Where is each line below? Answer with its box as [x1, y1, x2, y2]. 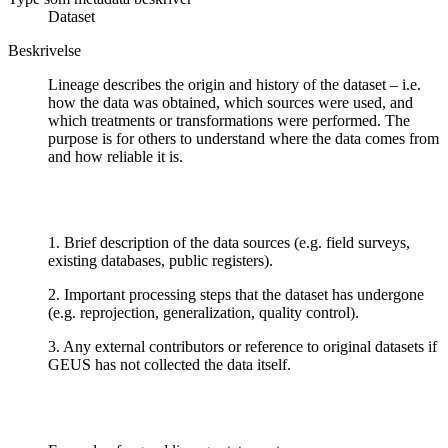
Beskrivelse [8, 41, 81, 59]
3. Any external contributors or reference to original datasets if [48, 337, 437, 355]
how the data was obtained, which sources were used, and [48, 93, 413, 111]
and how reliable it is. [48, 147, 183, 165]
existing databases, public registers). [48, 251, 273, 269]
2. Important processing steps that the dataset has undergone [48, 285, 424, 303]
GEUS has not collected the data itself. [48, 355, 291, 373]
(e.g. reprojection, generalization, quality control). [48, 303, 359, 321]
